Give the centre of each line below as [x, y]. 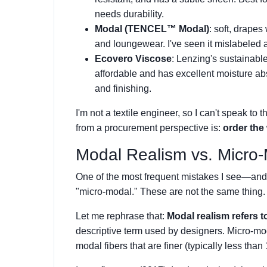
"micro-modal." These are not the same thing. [170, 192]
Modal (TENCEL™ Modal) [152, 29]
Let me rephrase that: [121, 216]
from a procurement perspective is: [149, 128]
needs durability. [129, 14]
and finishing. [123, 89]
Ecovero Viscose [133, 59]
